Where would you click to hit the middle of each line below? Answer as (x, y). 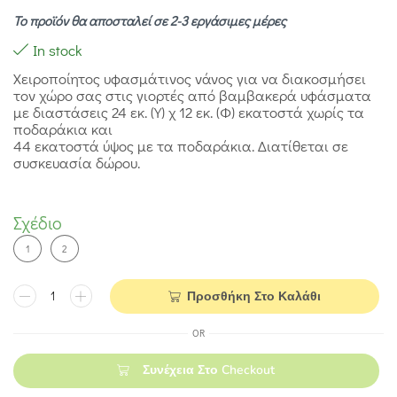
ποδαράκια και (63, 129)
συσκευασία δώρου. (77, 163)
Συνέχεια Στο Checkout (209, 370)
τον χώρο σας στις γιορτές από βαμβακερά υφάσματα (192, 96)
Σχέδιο (38, 223)
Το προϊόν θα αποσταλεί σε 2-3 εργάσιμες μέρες (150, 21)
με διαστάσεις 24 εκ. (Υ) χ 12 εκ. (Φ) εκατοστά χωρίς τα (189, 113)
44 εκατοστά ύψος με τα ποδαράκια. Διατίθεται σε (181, 146)
